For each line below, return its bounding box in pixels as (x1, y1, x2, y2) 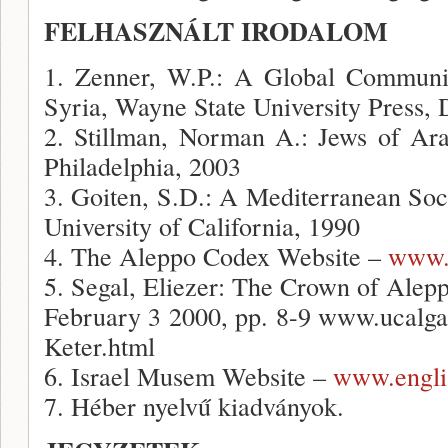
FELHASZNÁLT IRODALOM (44, 12, 388, 50)
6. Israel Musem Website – (44, 358, 333, 393)
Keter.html (44, 328, 155, 363)
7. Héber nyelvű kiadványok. (44, 388, 344, 423)
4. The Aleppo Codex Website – (44, 238, 388, 273)
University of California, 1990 (44, 208, 360, 243)
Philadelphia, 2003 (44, 148, 241, 183)
